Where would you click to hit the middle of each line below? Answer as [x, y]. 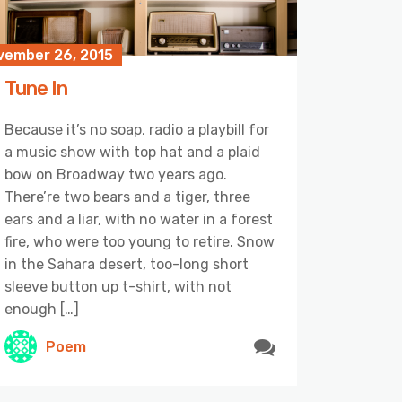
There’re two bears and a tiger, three [127, 197]
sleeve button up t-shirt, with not [118, 287]
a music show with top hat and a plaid [132, 153]
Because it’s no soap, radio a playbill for [137, 130]
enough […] [42, 310]
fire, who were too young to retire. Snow [140, 242]
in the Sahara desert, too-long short [127, 265]
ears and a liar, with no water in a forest [139, 220]
